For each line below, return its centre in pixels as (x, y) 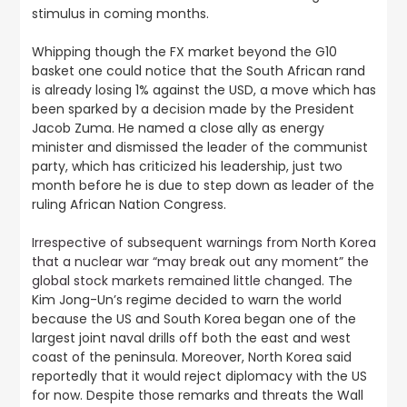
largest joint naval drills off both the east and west (191, 338)
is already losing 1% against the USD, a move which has (203, 90)
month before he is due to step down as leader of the (203, 185)
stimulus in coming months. (120, 14)
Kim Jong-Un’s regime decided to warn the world (186, 300)
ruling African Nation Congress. (129, 204)
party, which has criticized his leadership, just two (187, 166)
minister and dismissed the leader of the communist (199, 147)
